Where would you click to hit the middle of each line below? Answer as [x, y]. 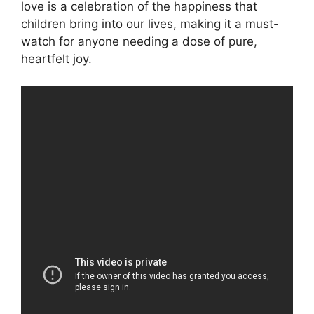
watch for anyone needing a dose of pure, [139, 41]
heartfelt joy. [56, 59]
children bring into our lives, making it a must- [150, 23]
